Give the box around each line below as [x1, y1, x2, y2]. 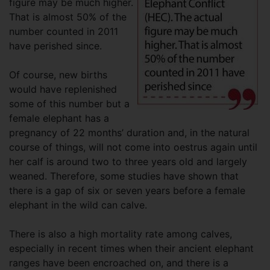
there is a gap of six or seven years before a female [9, 184, 245, 196]
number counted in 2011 [9, 25, 118, 37]
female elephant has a [9, 111, 109, 124]
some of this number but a [9, 97, 130, 110]
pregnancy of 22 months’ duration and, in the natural [9, 126, 250, 139]
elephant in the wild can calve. [9, 198, 147, 211]
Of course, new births [9, 68, 107, 81]
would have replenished [9, 83, 117, 95]
